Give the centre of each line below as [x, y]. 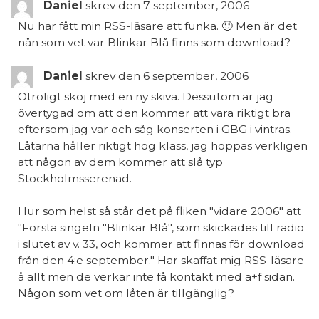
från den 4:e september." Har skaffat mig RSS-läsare [161, 260]
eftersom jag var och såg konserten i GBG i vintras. [155, 129]
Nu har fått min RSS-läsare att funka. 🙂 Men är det [157, 26]
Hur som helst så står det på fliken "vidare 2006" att [159, 211]
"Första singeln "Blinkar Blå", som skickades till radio [161, 228]
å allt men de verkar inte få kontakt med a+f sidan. [156, 277]
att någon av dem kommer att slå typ [120, 162]
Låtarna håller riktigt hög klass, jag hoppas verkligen [163, 146]
